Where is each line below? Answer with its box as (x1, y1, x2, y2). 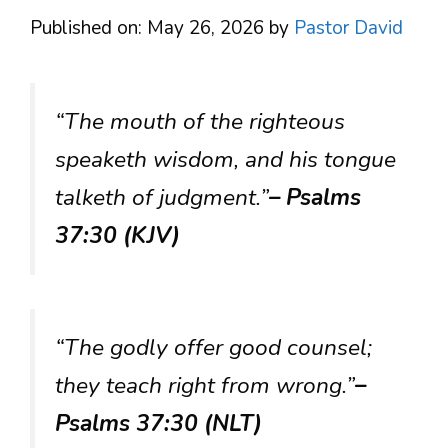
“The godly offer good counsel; (55, 332, 372, 364)
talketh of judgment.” (55, 182, 269, 213)
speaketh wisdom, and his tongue (55, 144, 396, 175)
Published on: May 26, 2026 (30, 15, 264, 41)
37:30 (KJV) (55, 220, 180, 251)
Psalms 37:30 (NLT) (55, 408, 262, 440)
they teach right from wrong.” (55, 370, 355, 402)
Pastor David (294, 15, 403, 41)
